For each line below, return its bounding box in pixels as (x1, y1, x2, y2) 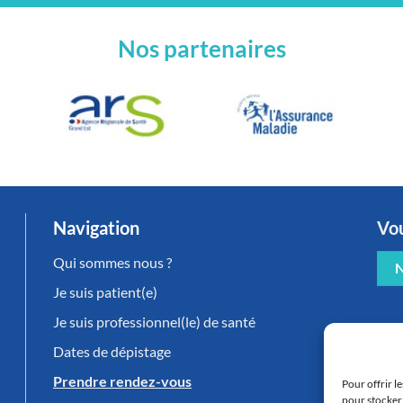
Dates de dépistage (53, 342, 171, 360)
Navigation (53, 216, 139, 238)
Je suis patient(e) (53, 282, 157, 300)
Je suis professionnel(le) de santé (53, 312, 255, 330)
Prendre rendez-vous (53, 372, 192, 390)
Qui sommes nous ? (53, 253, 172, 271)
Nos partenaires (117, 35, 286, 63)
